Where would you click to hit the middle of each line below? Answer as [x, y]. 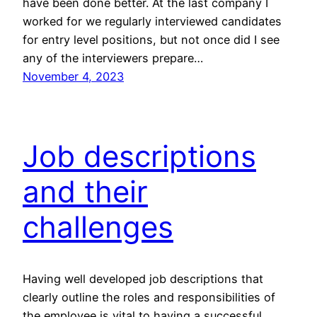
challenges [98, 226]
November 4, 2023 [73, 77]
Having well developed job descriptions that [143, 278]
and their [85, 191]
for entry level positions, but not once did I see [151, 40]
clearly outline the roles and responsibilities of [149, 297]
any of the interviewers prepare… [113, 58]
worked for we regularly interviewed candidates [152, 22]
